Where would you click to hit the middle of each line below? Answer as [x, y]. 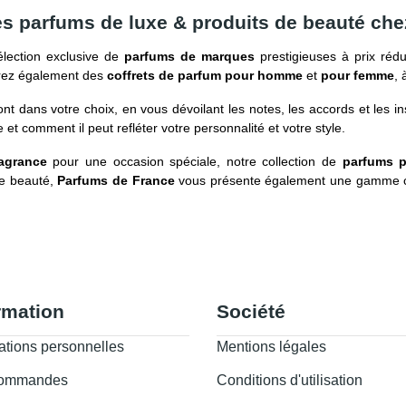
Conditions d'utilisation [290, 380]
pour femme [358, 75]
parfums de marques [189, 56]
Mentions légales [271, 347]
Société [251, 311]
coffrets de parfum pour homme [205, 75]
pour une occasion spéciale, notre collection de [194, 161]
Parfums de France [116, 180]
